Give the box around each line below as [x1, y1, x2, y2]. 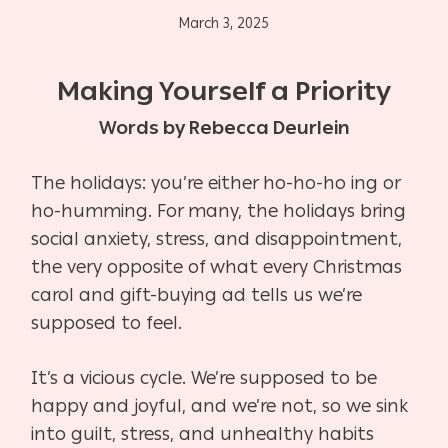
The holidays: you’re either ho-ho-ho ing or [31, 171, 401, 194]
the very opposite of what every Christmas [31, 255, 403, 278]
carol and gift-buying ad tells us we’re [31, 283, 363, 306]
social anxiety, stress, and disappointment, [31, 227, 403, 250]
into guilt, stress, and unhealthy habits [31, 422, 375, 445]
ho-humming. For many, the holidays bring [31, 199, 407, 222]
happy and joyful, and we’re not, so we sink [31, 394, 409, 417]
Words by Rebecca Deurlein [98, 116, 350, 139]
